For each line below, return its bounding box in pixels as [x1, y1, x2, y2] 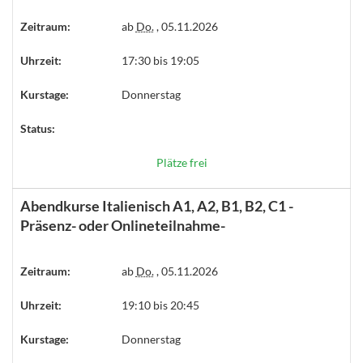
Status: [20, 122, 55, 135]
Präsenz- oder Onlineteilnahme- [20, 216, 225, 234]
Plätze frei [156, 156, 207, 169]
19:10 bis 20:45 [121, 298, 199, 312]
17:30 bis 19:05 [121, 53, 199, 67]
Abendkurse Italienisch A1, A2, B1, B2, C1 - [20, 197, 293, 215]
